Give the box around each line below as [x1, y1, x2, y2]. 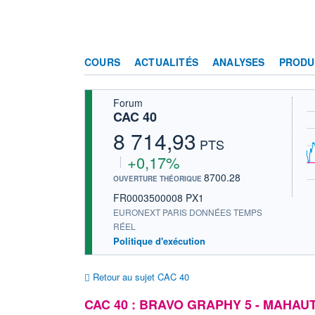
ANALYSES [212, 54, 265, 69]
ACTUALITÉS [134, 54, 198, 69]
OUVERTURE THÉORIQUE [113, 173, 204, 184]
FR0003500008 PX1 [113, 190, 204, 205]
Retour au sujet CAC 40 [90, 269, 189, 283]
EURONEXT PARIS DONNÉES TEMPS [113, 205, 262, 218]
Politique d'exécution [113, 233, 205, 247]
